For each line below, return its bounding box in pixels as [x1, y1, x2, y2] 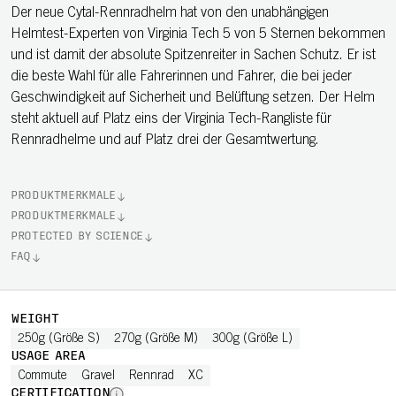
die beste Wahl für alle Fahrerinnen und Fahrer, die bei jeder [11, 70, 352, 84]
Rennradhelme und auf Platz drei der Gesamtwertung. [11, 133, 319, 148]
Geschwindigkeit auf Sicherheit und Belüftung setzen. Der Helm [11, 91, 375, 105]
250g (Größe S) [18, 333, 100, 346]
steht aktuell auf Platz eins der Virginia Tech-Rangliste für [11, 112, 331, 126]
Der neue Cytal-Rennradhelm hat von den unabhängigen [11, 6, 329, 20]
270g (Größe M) [114, 333, 198, 346]
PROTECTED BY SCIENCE [11, 232, 143, 242]
